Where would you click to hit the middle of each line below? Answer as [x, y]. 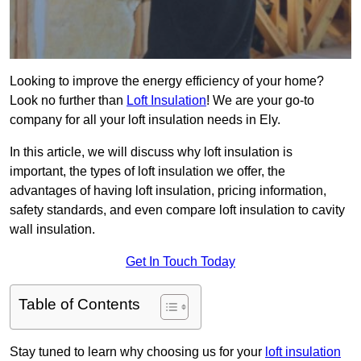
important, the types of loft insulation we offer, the [147, 172]
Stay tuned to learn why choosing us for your [137, 352]
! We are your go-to [260, 101]
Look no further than [68, 101]
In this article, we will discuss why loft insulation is [151, 152]
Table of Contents [79, 305]
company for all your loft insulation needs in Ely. [145, 120]
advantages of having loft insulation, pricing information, [168, 191]
